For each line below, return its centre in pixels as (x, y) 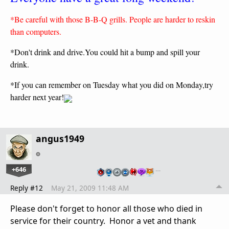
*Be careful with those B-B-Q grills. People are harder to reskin (113, 19)
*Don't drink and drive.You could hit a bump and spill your (105, 52)
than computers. (36, 32)
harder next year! (37, 97)
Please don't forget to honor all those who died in (106, 209)
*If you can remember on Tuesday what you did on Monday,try (112, 85)
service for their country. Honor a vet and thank (103, 221)
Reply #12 (27, 188)
